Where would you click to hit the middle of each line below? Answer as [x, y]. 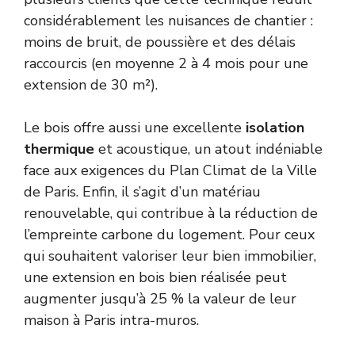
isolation [275, 128]
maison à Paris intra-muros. [111, 321]
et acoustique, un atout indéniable [208, 149]
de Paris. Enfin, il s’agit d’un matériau [142, 192]
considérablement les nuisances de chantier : [168, 21]
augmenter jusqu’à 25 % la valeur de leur [160, 299]
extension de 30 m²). [91, 85]
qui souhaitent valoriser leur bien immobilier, [170, 256]
